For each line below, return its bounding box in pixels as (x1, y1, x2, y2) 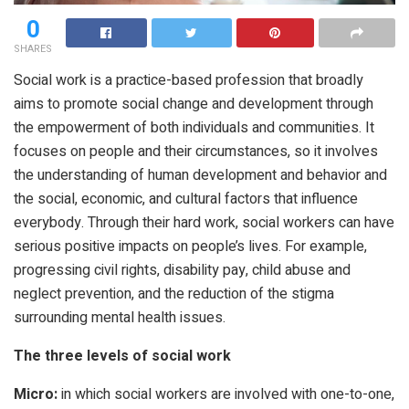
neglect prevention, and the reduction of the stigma (14, 282, 334, 305)
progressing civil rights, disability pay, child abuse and (14, 258, 351, 281)
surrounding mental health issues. (14, 306, 225, 329)
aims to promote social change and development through (14, 92, 373, 115)
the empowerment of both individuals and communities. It (14, 116, 374, 139)
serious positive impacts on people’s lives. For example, (14, 235, 367, 257)
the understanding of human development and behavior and (14, 163, 387, 186)
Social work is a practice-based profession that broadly (14, 68, 363, 91)
